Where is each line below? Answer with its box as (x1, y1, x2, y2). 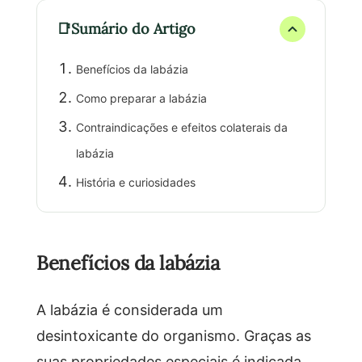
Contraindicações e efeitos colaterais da (75, 119, 288, 135)
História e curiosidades (75, 174, 196, 190)
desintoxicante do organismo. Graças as (36, 325, 311, 345)
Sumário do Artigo (70, 19, 196, 38)
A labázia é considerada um (36, 299, 223, 319)
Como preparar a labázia (75, 90, 207, 106)
